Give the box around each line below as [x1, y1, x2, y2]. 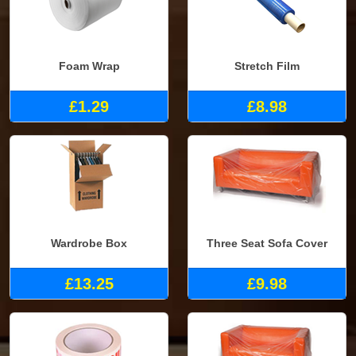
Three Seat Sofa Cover [207, 237, 327, 250]
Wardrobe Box [51, 237, 127, 250]
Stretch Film [234, 60, 300, 73]
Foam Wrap [58, 60, 120, 73]
